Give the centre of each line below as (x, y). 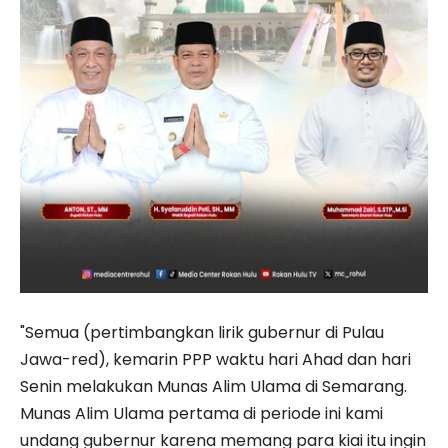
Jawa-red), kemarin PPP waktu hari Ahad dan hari (215, 360)
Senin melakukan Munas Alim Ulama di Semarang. (213, 387)
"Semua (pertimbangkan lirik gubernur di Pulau (202, 333)
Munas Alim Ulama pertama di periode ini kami (201, 414)
